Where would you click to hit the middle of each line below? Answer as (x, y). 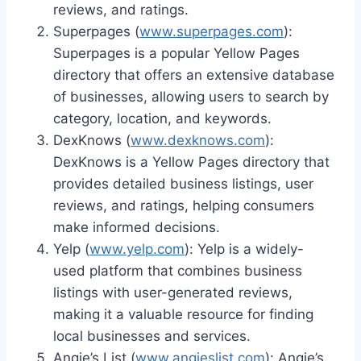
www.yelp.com (137, 249)
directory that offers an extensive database (194, 75)
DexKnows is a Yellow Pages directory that (191, 162)
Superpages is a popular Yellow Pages (176, 53)
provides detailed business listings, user (183, 183)
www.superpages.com (212, 31)
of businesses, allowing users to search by (191, 96)
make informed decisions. (137, 227)
